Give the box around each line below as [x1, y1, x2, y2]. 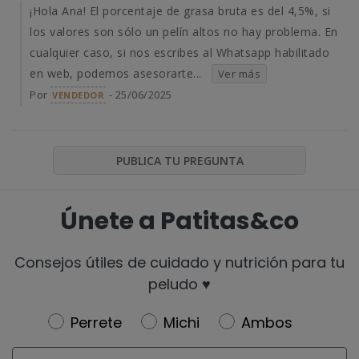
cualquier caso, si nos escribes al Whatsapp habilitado [30, 45, 329, 61]
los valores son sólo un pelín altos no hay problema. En [30, 24, 338, 40]
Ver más [217, 67, 260, 82]
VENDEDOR [52, 89, 104, 102]
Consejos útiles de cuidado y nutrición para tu [14, 252, 345, 272]
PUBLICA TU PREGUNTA [115, 153, 244, 169]
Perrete [70, 312, 122, 333]
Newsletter [46, 310, 131, 331]
